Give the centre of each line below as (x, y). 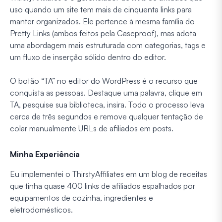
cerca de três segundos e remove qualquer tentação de (107, 116)
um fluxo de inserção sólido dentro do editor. (88, 57)
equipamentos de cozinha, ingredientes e (82, 197)
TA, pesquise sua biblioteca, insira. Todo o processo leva (107, 104)
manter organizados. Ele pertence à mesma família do (102, 21)
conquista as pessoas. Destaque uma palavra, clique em (106, 92)
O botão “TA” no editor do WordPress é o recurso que (104, 81)
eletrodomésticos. (41, 209)
